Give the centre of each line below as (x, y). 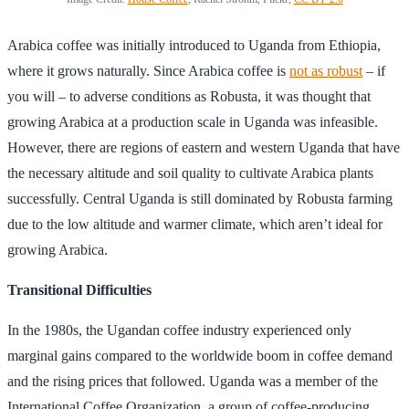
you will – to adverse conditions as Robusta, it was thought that (189, 96)
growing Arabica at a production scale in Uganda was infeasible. (193, 121)
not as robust (326, 70)
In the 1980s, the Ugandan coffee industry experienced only (179, 330)
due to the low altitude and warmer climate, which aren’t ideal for (195, 224)
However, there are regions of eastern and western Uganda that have (204, 147)
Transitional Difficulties (79, 289)
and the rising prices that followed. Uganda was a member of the (193, 381)
